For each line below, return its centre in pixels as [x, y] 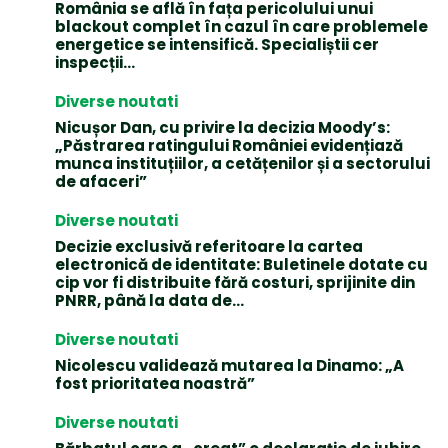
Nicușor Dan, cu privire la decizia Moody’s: [222, 127]
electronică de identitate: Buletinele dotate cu [241, 264]
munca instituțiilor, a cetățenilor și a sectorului [242, 163]
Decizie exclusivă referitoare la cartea [209, 246]
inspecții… [95, 62]
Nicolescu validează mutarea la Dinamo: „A [229, 365]
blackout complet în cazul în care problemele [241, 26]
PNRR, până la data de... [149, 300]
